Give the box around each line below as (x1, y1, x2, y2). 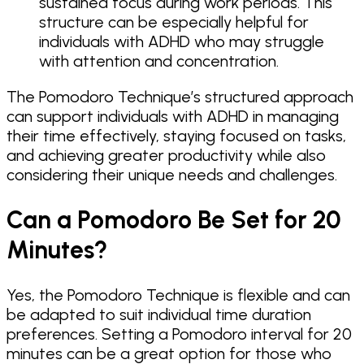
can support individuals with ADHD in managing (6, 106, 339, 126)
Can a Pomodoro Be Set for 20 (6, 204, 341, 235)
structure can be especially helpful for (39, 11, 309, 32)
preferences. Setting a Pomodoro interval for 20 (6, 323, 352, 344)
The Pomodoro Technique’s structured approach (6, 86, 353, 106)
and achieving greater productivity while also (6, 145, 326, 165)
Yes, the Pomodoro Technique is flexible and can (6, 284, 350, 305)
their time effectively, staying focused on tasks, (6, 125, 346, 145)
